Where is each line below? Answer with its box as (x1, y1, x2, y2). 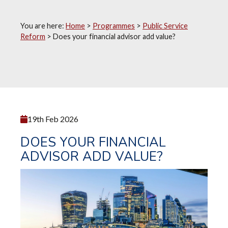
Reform (20, 32, 45, 41)
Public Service (142, 21, 188, 30)
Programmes (93, 21, 135, 30)
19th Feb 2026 (27, 113, 78, 124)
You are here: (20, 21, 66, 30)
